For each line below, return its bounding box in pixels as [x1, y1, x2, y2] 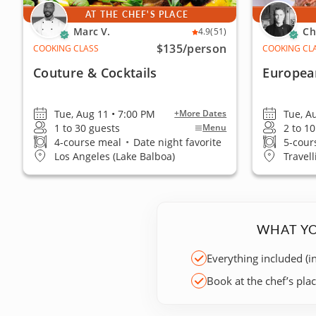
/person [183, 41, 227, 56]
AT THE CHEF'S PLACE [85, 8, 189, 20]
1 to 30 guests [54, 121, 120, 135]
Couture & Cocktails [33, 64, 157, 81]
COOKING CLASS [33, 42, 99, 54]
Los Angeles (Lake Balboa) [54, 149, 175, 163]
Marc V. [73, 25, 110, 38]
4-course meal [54, 135, 124, 149]
